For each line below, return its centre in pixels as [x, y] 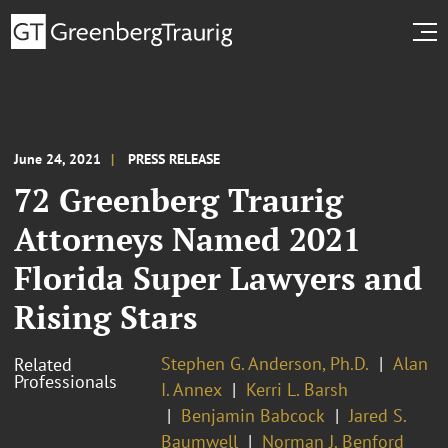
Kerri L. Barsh [297, 389]
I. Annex [191, 389]
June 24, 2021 [57, 158]
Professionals [65, 381]
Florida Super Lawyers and [218, 277]
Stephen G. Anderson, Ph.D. [265, 363]
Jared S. [377, 415]
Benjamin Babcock [253, 415]
